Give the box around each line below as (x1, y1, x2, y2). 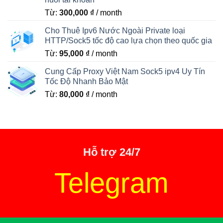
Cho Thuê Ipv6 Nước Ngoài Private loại (45, 26, 185, 35)
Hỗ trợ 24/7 (83, 145, 140, 158)
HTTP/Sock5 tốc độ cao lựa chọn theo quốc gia (45, 36, 212, 45)
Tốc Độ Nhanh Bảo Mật (45, 77, 128, 86)
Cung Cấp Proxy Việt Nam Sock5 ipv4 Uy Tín (45, 67, 205, 76)
